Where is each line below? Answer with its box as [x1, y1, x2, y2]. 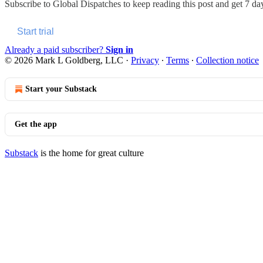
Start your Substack [25, 84, 97, 93]
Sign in [106, 44, 133, 55]
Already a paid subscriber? [5, 44, 106, 55]
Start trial [17, 26, 54, 36]
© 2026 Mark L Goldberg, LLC [5, 55, 123, 65]
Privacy [131, 55, 159, 65]
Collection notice [196, 55, 259, 65]
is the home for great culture [38, 147, 144, 158]
